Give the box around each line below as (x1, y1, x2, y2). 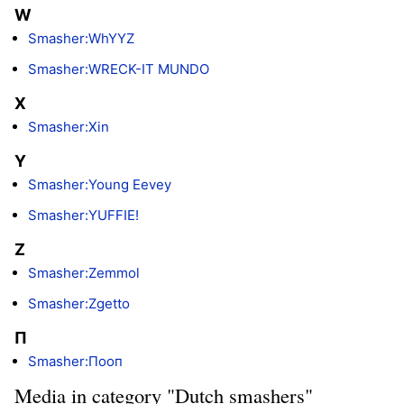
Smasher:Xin (28, 117, 109, 135)
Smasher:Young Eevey (28, 175, 171, 193)
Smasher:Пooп (28, 352, 123, 370)
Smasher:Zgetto (28, 294, 130, 312)
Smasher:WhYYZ (28, 29, 134, 47)
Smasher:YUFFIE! (28, 206, 139, 224)
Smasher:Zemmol (28, 263, 140, 281)
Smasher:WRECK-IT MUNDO (28, 60, 209, 78)
